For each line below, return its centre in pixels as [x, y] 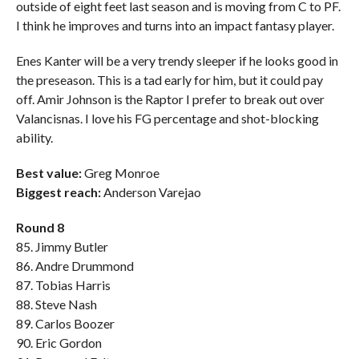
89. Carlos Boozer [65, 323]
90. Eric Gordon [58, 343]
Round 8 [40, 227]
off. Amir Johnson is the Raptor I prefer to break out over [170, 99]
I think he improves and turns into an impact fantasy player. [175, 25]
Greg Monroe [120, 173]
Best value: [48, 173]
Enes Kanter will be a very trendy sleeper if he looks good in [177, 61]
